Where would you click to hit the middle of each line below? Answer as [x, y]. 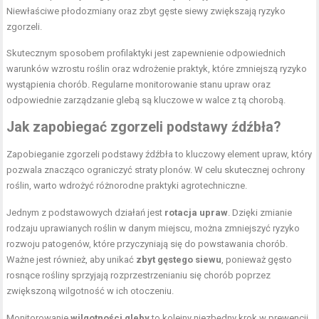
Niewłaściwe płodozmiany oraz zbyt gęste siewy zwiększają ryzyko [146, 11]
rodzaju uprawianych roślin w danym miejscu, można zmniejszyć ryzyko [153, 229]
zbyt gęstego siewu [179, 260]
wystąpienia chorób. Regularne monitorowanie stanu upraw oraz [139, 85]
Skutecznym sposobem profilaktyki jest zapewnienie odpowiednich [146, 53]
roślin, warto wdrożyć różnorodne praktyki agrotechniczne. [127, 186]
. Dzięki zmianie [260, 213]
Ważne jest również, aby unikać [72, 260]
